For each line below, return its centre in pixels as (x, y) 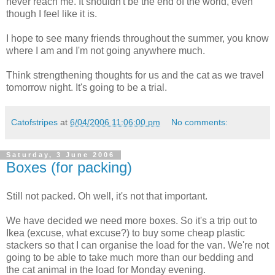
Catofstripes (34, 122)
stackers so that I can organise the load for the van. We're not (137, 246)
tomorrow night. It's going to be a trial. (87, 87)
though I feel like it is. (52, 14)
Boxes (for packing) (69, 167)
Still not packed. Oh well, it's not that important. (107, 196)
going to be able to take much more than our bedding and (130, 258)
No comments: (200, 122)
